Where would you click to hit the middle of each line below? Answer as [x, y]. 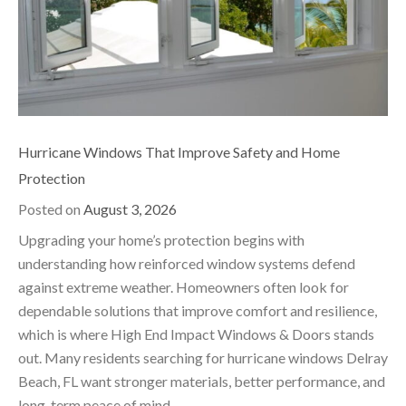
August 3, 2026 [130, 208]
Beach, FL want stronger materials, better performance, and [202, 381]
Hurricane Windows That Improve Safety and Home [179, 151]
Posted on [51, 208]
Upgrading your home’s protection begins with [161, 239]
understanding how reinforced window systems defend [187, 263]
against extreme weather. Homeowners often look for [184, 286]
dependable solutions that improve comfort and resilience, [198, 310]
